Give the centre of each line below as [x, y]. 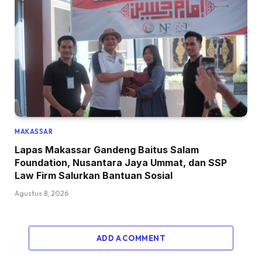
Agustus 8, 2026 [42, 194]
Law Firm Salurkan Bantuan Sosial [94, 176]
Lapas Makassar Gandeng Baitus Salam [107, 150]
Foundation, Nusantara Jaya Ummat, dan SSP [121, 163]
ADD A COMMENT [131, 238]
